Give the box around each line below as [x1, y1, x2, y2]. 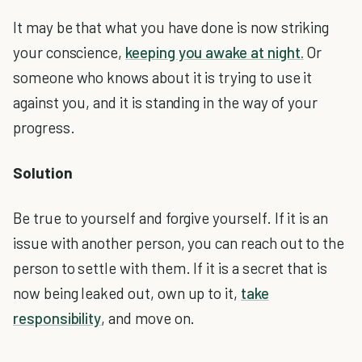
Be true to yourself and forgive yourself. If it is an [13, 208, 328, 228]
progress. [13, 117, 75, 137]
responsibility [13, 309, 102, 328]
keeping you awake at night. [125, 42, 304, 61]
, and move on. [101, 309, 196, 328]
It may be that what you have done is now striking [13, 17, 330, 36]
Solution [13, 163, 73, 183]
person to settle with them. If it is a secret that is [13, 259, 327, 278]
